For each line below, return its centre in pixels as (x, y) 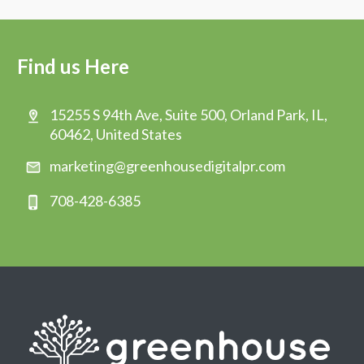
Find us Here (73, 66)
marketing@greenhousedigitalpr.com (167, 165)
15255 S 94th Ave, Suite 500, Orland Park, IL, (188, 114)
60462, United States (116, 134)
